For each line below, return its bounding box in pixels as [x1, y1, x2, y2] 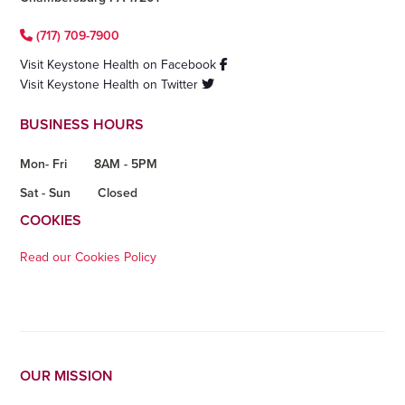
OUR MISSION [20, 366, 114, 385]
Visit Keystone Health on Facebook [20, 56, 221, 72]
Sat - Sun [20, 184, 71, 201]
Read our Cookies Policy [20, 249, 157, 265]
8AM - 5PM [94, 155, 158, 172]
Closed [98, 184, 138, 201]
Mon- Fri [20, 155, 68, 172]
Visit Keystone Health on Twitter [20, 76, 202, 92]
